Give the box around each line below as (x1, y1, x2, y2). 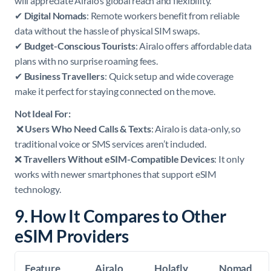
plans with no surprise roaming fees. (15, 54, 158, 67)
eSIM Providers (15, 225, 129, 246)
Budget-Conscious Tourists (24, 39, 135, 51)
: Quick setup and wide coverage (104, 70, 233, 82)
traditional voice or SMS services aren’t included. (15, 137, 207, 149)
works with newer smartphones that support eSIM (15, 168, 217, 180)
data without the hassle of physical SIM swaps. (15, 24, 200, 36)
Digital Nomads (24, 9, 87, 21)
